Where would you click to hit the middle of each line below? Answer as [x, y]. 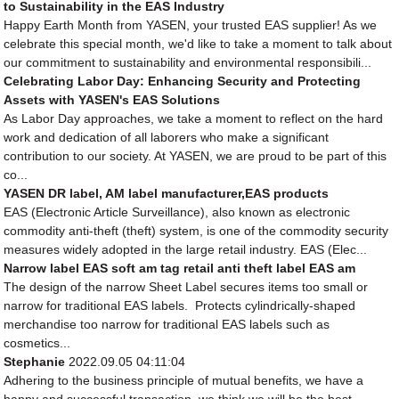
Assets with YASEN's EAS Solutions [112, 100]
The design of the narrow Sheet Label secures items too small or [186, 287]
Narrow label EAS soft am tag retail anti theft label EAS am [180, 269]
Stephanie [35, 362]
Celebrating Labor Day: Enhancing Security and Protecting [183, 81]
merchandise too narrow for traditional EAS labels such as [167, 325]
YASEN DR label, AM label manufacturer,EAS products [167, 194]
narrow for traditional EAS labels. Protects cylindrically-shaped [180, 306]
